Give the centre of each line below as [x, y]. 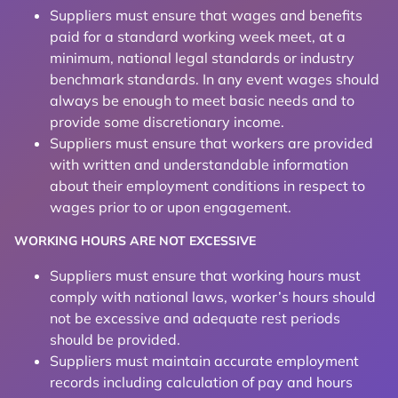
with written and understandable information [199, 164]
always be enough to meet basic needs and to [202, 100]
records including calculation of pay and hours [201, 382]
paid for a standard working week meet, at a [198, 36]
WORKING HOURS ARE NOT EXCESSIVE [135, 241]
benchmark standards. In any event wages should [215, 79]
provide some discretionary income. [167, 122]
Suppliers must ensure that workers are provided [211, 143]
